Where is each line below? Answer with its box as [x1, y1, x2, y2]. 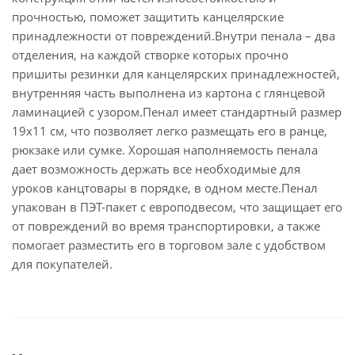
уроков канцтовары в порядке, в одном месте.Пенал [12, 180, 318, 196]
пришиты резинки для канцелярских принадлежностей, [12, 66, 340, 82]
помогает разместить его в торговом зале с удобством [12, 237, 326, 253]
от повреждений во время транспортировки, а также [12, 218, 320, 234]
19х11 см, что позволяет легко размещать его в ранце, [12, 123, 327, 139]
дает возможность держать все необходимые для [12, 161, 300, 177]
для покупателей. [12, 256, 113, 272]
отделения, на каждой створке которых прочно [12, 47, 288, 63]
